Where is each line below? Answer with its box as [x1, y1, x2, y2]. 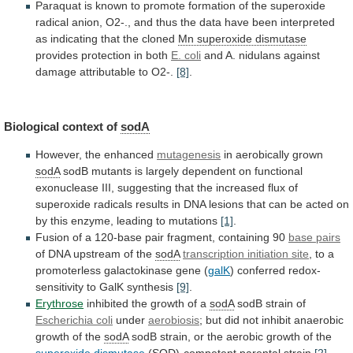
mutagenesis [157, 147, 221, 161]
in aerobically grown [221, 147, 323, 161]
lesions [209, 197, 243, 210]
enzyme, [71, 214, 113, 227]
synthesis [127, 280, 173, 293]
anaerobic [294, 313, 344, 326]
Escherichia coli [35, 313, 113, 326]
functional [255, 164, 303, 177]
